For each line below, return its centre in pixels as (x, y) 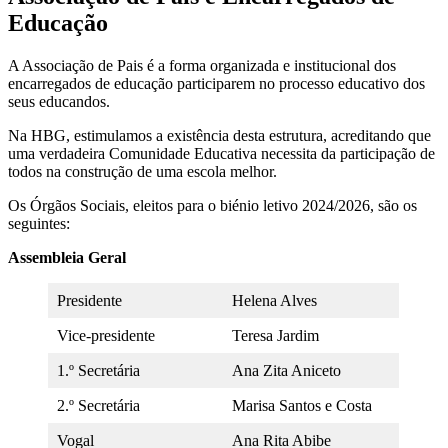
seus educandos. (61, 101)
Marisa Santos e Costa (302, 405)
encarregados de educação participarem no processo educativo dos (216, 83)
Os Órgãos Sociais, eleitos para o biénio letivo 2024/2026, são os (212, 205)
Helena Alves (274, 300)
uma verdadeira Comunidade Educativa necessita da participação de (221, 153)
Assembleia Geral (67, 257)
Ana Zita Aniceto (286, 370)
